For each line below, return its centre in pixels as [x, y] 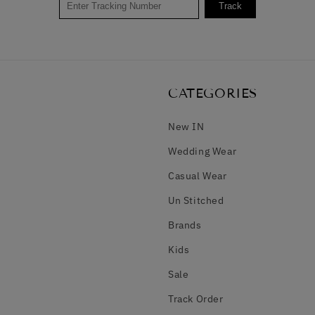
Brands [185, 225]
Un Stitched [196, 201]
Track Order [196, 299]
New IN [186, 127]
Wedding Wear [202, 152]
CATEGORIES [213, 94]
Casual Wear [198, 176]
